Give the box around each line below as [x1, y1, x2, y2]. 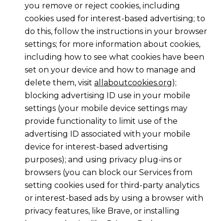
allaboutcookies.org [94, 78, 172, 88]
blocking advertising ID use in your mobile [24, 91, 190, 101]
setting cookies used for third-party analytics [24, 181, 199, 190]
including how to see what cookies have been [24, 52, 204, 62]
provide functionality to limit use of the [24, 116, 178, 126]
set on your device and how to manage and [24, 65, 196, 75]
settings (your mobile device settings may [24, 104, 187, 113]
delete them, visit [24, 78, 94, 88]
